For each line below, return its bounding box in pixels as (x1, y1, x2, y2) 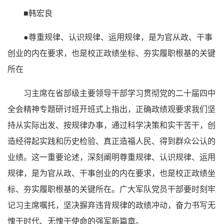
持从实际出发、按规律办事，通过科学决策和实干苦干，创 (7, 119, 215, 130)
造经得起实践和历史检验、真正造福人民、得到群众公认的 (7, 135, 215, 146)
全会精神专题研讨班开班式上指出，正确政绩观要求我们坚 (7, 103, 215, 114)
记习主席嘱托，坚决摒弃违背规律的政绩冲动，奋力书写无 (7, 199, 215, 210)
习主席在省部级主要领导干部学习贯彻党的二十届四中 (23, 87, 215, 98)
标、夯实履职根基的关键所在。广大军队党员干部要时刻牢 (7, 183, 215, 194)
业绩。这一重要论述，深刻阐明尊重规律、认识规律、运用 (7, 151, 215, 162)
